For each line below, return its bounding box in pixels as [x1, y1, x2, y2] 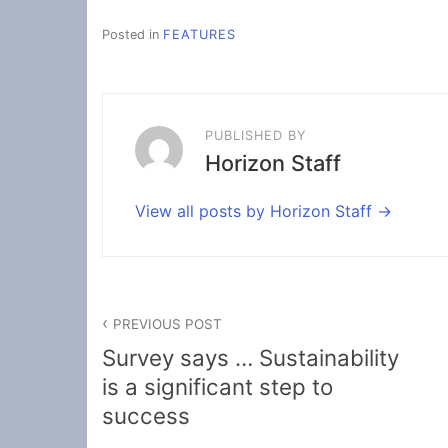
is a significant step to [102, 373, 333, 401]
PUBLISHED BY [205, 128, 307, 144]
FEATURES [163, 27, 236, 43]
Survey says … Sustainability [102, 344, 399, 372]
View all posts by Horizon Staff [135, 201, 377, 222]
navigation [101, 330, 226, 360]
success [102, 402, 190, 430]
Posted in [102, 27, 163, 43]
